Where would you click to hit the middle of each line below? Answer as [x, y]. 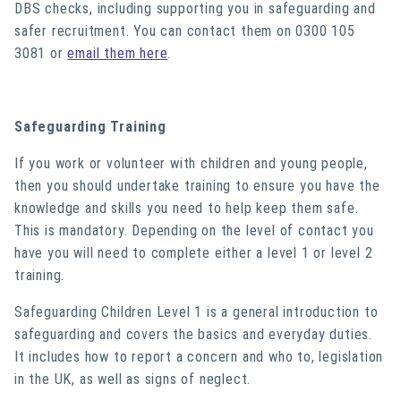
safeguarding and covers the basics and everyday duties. [193, 334]
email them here [118, 53]
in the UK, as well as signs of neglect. [133, 379]
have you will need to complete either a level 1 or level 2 [194, 253]
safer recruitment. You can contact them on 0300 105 [185, 31]
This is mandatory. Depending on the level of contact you [194, 230]
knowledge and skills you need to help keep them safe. [187, 208]
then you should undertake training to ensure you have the [197, 186]
